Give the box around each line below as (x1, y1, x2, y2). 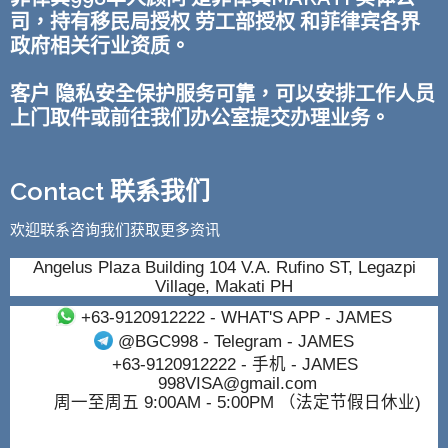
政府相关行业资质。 (10, 34, 190, 59)
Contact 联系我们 (10, 176, 210, 207)
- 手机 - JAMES (235, 355, 358, 374)
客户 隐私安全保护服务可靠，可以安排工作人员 (10, 82, 435, 107)
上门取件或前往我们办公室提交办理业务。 (10, 106, 390, 131)
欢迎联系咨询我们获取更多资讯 (10, 221, 220, 240)
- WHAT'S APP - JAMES (204, 307, 392, 326)
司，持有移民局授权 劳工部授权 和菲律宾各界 (10, 10, 420, 35)
